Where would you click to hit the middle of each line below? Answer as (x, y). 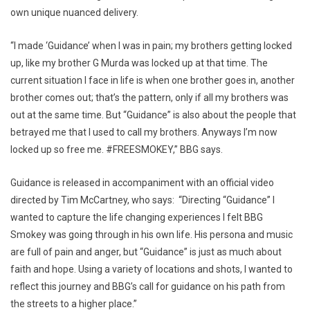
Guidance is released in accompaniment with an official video (142, 182)
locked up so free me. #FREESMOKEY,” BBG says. (117, 149)
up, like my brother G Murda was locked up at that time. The (139, 63)
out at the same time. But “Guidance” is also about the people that (153, 115)
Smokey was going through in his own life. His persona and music (152, 234)
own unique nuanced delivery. (75, 12)
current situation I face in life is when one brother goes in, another (153, 80)
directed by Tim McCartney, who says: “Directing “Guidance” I (143, 200)
